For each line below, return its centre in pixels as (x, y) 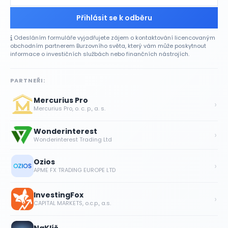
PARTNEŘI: (28, 80)
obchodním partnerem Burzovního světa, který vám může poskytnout (108, 46)
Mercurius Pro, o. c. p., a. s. (69, 109)
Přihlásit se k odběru (114, 18)
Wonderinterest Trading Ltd (73, 139)
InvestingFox (59, 195)
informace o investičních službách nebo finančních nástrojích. (100, 54)
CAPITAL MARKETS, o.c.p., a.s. (72, 203)
